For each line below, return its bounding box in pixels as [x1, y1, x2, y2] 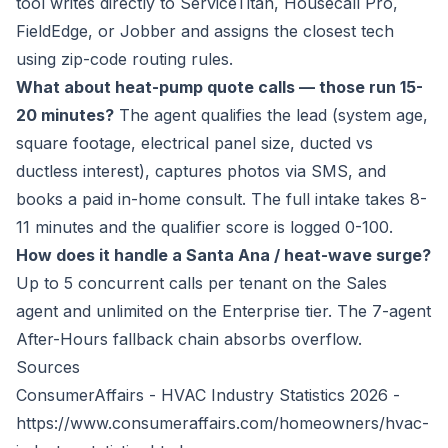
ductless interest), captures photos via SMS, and [16, 161, 386, 182]
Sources [16, 357, 80, 378]
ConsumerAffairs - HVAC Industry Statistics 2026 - [16, 385, 400, 406]
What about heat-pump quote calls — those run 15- [16, 77, 423, 98]
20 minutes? [16, 105, 114, 126]
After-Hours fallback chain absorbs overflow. [16, 329, 362, 350]
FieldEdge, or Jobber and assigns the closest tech [16, 21, 394, 42]
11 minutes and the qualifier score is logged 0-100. [16, 217, 393, 238]
